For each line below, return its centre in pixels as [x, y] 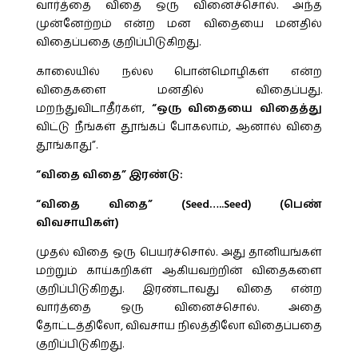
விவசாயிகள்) [77, 223]
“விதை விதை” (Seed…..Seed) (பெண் [179, 205]
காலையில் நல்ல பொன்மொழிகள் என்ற [179, 72]
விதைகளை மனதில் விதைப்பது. [179, 90]
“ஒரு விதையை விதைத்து [237, 109]
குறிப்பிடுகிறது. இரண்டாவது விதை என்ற [179, 289]
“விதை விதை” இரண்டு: [109, 175]
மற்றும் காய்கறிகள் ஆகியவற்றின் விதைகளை [179, 271]
